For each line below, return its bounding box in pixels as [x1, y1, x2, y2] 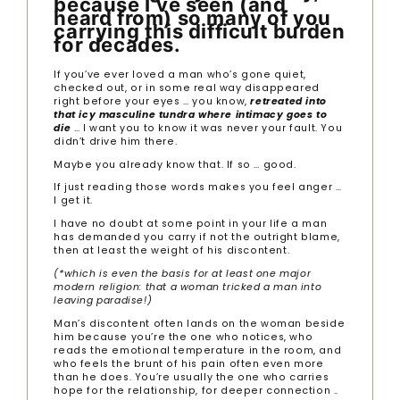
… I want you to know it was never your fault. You [71, 121, 343, 135]
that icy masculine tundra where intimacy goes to [54, 107, 328, 121]
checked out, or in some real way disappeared [54, 80, 320, 95]
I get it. [54, 194, 93, 208]
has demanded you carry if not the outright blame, [54, 230, 340, 245]
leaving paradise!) [54, 293, 153, 307]
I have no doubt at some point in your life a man [54, 217, 328, 231]
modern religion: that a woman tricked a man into [54, 279, 322, 294]
